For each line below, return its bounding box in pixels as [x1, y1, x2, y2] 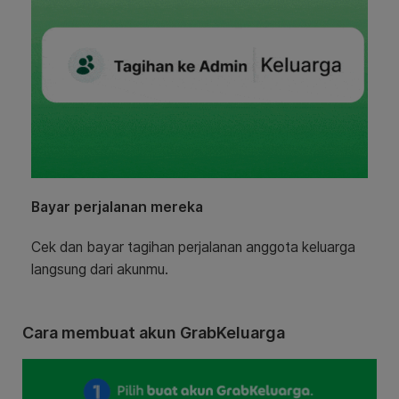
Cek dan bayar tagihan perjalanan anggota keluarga [31, 239, 355, 256]
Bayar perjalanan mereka [31, 199, 203, 216]
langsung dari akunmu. [31, 261, 168, 279]
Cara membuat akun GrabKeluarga [22, 323, 285, 343]
